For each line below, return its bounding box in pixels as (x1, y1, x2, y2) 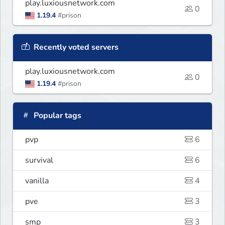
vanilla (25, 175, 49, 187)
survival (25, 155, 53, 166)
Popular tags (32, 110, 81, 122)
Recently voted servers (32, 42, 119, 53)
